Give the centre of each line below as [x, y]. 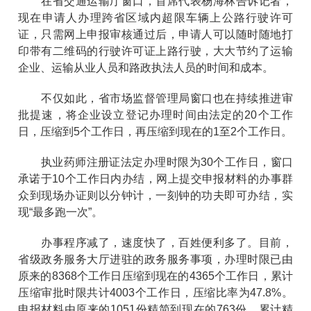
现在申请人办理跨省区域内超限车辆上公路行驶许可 [155, 17]
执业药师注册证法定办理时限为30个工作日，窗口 [155, 162]
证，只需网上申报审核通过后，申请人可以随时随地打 [155, 34]
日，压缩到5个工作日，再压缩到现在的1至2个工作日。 [155, 131]
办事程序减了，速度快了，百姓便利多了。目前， [155, 242]
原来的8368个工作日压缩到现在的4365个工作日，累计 [155, 276]
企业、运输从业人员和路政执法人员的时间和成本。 [146, 67]
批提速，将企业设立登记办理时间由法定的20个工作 [155, 115]
